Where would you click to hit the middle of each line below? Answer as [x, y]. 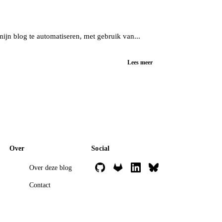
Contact [40, 185]
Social [100, 148]
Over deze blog [50, 167]
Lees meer [140, 62]
